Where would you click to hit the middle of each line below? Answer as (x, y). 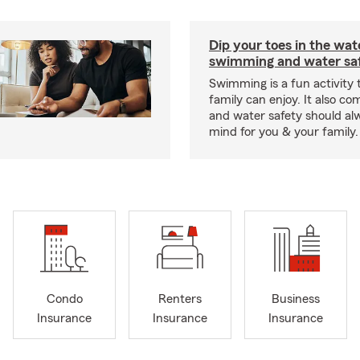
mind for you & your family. (284, 132)
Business (296, 299)
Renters (180, 299)
